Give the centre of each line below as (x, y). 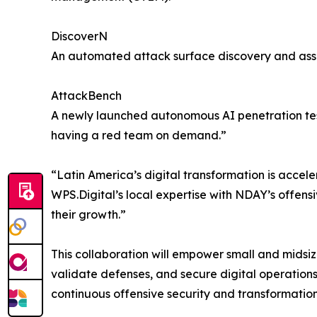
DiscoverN (79, 36)
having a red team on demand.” (139, 135)
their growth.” (88, 214)
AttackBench (86, 95)
